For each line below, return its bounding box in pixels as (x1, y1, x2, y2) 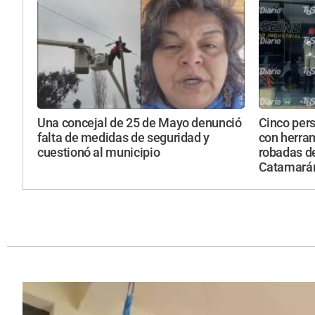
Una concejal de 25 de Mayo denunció (37, 116, 242, 131)
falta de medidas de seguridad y (37, 131, 210, 146)
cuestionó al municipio (37, 146, 160, 160)
